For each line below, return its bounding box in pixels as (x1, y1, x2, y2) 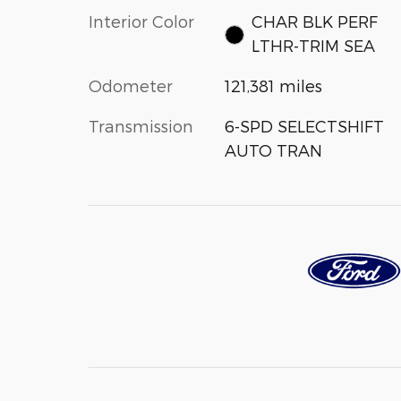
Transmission (89, 115, 193, 135)
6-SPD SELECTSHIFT (224, 115, 384, 135)
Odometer (89, 75, 173, 95)
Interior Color (89, 11, 194, 30)
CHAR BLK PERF (252, 11, 379, 30)
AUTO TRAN (224, 140, 322, 159)
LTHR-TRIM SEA (252, 35, 376, 55)
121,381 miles (224, 75, 322, 95)
